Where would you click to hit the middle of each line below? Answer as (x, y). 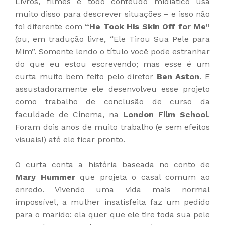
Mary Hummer (45, 177)
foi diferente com (50, 26)
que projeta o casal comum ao (143, 177)
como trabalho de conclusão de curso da (113, 101)
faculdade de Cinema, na (69, 114)
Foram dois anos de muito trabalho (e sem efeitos (113, 127)
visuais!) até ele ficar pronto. (70, 139)
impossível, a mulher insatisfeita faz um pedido (113, 202)
